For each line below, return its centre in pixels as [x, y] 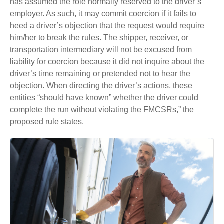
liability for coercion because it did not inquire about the [107, 62]
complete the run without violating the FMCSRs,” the [102, 110]
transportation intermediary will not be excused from [101, 50]
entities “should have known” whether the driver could [104, 98]
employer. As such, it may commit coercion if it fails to [103, 14]
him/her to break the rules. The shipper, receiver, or [99, 38]
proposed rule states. [48, 122]
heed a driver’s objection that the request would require [107, 26]
